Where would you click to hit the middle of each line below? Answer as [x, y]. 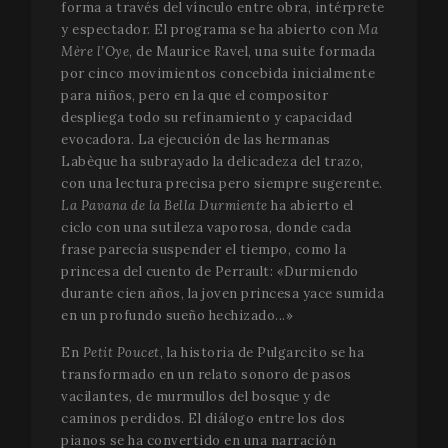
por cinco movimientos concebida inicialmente [218, 73]
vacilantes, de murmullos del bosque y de [195, 396]
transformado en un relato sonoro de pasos [206, 374]
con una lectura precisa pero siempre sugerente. [222, 183]
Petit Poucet [121, 352]
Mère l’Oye [95, 51]
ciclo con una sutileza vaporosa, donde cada [206, 227]
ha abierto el [310, 205]
